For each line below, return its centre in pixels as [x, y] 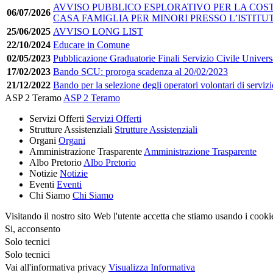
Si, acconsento [33, 229]
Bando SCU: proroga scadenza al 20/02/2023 [140, 71]
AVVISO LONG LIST [98, 31]
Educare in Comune [91, 44]
